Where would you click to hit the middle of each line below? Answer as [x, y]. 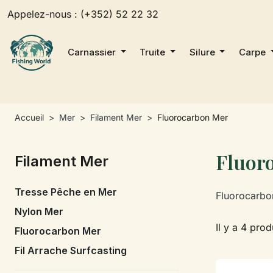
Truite [154, 52]
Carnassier [93, 52]
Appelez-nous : [44, 14]
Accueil [29, 117]
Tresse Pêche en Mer [66, 192]
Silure [203, 52]
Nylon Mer [39, 211]
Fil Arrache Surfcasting [71, 250]
